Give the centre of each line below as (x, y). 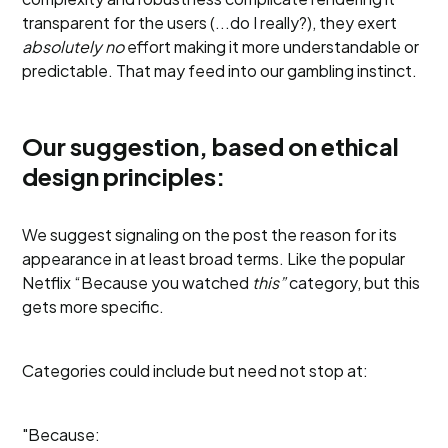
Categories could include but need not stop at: (195, 370)
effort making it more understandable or (272, 46)
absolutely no (73, 46)
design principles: (124, 176)
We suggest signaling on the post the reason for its (210, 234)
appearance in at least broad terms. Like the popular (214, 258)
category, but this (353, 282)
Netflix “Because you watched (137, 282)
